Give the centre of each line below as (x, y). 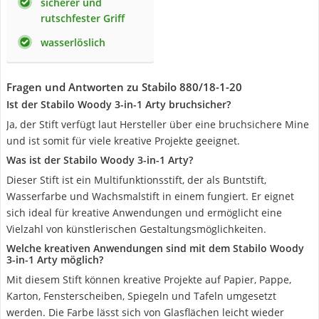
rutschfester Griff (83, 18)
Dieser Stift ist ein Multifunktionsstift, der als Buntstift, (136, 180)
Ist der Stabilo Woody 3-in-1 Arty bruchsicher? (119, 104)
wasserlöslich (73, 42)
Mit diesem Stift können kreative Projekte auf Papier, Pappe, (149, 279)
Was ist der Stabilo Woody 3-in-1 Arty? (100, 160)
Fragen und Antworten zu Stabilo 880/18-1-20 (124, 87)
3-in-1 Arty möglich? (55, 260)
